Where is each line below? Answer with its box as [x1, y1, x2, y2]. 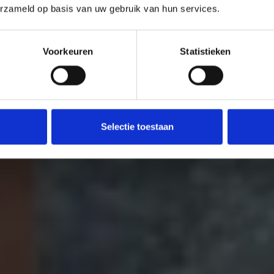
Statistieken [180, 46, 231, 57]
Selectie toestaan [100, 121, 174, 132]
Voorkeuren [43, 46, 93, 57]
